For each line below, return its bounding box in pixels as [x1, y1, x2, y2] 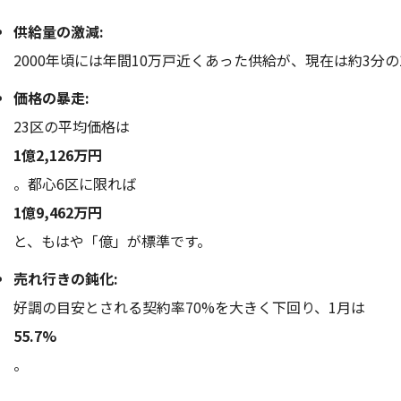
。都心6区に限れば [13, 173, 136, 195]
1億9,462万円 [13, 201, 102, 224]
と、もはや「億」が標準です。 [13, 230, 211, 252]
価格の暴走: [13, 87, 90, 109]
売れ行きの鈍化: [13, 268, 118, 290]
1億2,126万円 [13, 144, 102, 166]
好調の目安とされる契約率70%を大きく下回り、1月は [13, 296, 365, 319]
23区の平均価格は [13, 115, 130, 138]
